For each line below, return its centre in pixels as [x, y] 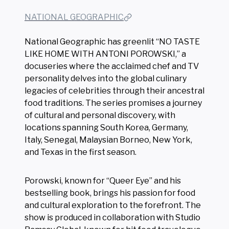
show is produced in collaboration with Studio [112, 217]
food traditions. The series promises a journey [113, 103]
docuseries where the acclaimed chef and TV [112, 66]
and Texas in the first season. [81, 152]
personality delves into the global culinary [106, 78]
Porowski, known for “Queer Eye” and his [103, 180]
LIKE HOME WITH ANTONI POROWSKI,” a [105, 54]
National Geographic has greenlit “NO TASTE [112, 41]
